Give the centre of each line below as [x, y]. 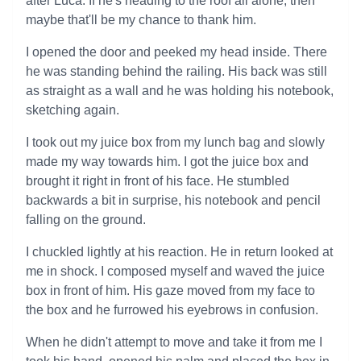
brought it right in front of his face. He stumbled [158, 181]
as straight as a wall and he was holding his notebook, [180, 91]
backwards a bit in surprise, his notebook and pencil [173, 200]
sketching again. [73, 110]
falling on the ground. [86, 220]
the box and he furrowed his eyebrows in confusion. [172, 310]
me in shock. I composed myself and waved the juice [175, 271]
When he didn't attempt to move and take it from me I [174, 342]
